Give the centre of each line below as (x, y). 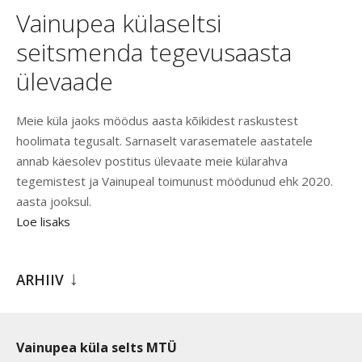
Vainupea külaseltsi (119, 23)
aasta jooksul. (54, 202)
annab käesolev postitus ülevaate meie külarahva (152, 161)
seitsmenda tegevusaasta (154, 53)
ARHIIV (40, 280)
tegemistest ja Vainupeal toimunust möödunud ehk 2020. (175, 181)
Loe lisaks (43, 222)
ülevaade (65, 82)
